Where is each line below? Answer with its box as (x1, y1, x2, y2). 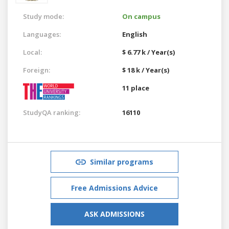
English (122, 29, 147, 39)
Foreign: (23, 65, 50, 75)
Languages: (23, 29, 61, 39)
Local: (23, 47, 42, 57)
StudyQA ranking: (23, 107, 80, 117)
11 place (122, 83, 149, 93)
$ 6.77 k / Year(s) (122, 47, 175, 57)
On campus (122, 11, 161, 21)
